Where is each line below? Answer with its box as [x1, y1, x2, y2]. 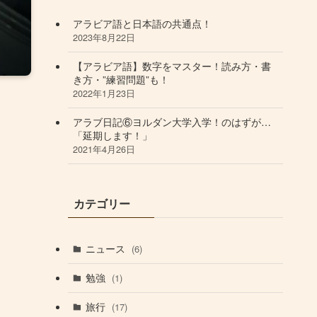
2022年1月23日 [73, 87, 135, 100]
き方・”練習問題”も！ [73, 72, 169, 87]
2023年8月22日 [73, 31, 135, 45]
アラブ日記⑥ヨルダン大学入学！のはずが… [73, 115, 271, 129]
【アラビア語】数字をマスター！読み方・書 [73, 59, 271, 74]
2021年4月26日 [73, 143, 135, 156]
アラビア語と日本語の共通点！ [73, 16, 212, 31]
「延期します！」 [73, 128, 152, 143]
